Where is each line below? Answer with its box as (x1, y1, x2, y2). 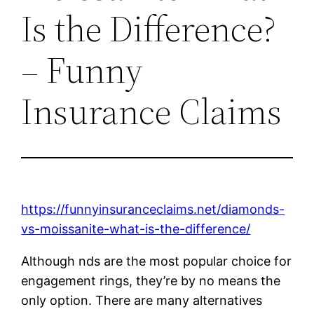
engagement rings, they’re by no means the (21, 273, 281, 288)
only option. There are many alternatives (21, 292, 263, 308)
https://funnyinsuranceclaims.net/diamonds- (21, 201, 285, 217)
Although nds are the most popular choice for (21, 253, 292, 268)
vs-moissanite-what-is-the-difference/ (21, 221, 251, 236)
